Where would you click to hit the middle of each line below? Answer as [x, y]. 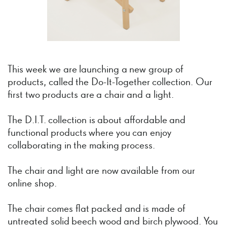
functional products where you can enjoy [89, 133]
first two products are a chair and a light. [91, 95]
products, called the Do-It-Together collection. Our [110, 83]
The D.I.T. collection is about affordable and [97, 121]
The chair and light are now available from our [101, 171]
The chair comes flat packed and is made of [97, 209]
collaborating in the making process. [82, 146]
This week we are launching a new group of [96, 70]
